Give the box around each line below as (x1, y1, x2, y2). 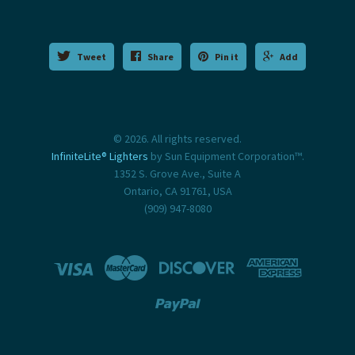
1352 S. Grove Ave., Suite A (114, 166, 241, 181)
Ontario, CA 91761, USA (123, 184, 232, 198)
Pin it (215, 51, 239, 63)
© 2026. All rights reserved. (113, 132, 242, 146)
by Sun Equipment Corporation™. (147, 149, 304, 163)
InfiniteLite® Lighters (51, 149, 148, 163)
